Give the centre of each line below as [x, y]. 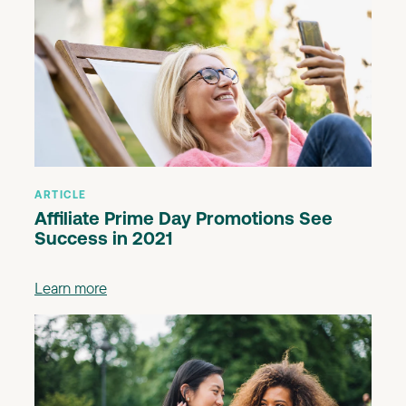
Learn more [71, 288]
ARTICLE [61, 196]
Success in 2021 [103, 241]
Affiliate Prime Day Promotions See [184, 221]
